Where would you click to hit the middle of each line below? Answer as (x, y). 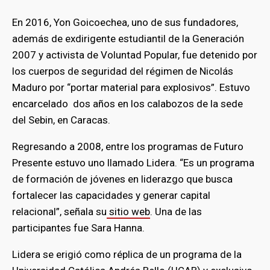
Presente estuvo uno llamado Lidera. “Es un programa (133, 163)
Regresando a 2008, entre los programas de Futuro (128, 147)
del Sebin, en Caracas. (61, 120)
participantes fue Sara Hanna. (78, 228)
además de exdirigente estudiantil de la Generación (128, 39)
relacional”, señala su (59, 212)
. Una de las (176, 212)
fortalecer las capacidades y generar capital (111, 196)
